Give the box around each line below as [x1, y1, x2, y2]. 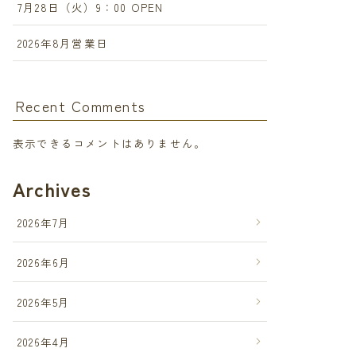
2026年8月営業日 [17, 35, 108, 51]
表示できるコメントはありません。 [13, 135, 207, 151]
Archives [13, 175, 92, 203]
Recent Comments [15, 95, 146, 116]
